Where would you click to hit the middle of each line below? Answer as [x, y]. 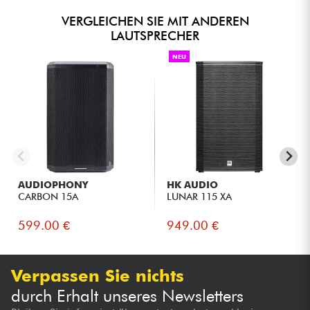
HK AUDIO [193, 185]
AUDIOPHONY [53, 185]
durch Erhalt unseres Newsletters [127, 295]
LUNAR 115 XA [200, 197]
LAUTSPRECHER [155, 36]
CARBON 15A [48, 197]
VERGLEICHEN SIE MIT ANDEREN [155, 21]
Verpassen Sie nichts [98, 275]
